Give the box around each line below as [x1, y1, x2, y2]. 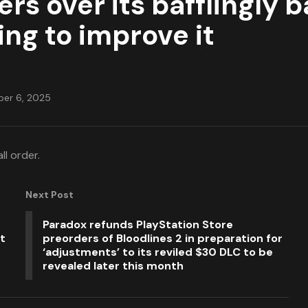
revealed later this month [42, 258, 184, 273]
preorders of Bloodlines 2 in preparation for [42, 231, 283, 245]
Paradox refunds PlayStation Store [42, 217, 233, 232]
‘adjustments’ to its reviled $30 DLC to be [42, 245, 273, 259]
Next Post [25, 188, 74, 201]
